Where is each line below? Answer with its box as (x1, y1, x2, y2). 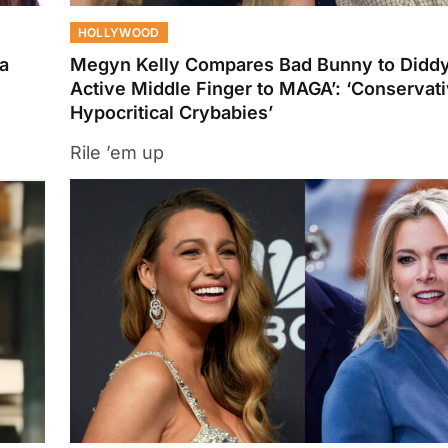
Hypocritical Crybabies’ (69, 101, 273, 123)
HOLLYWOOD (77, 24, 160, 40)
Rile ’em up (69, 141, 164, 163)
